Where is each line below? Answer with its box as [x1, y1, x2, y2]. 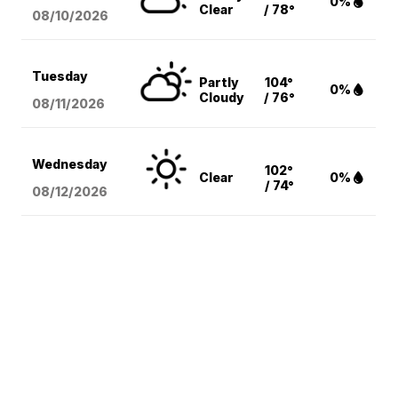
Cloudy [199, 90, 245, 106]
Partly [199, 75, 240, 91]
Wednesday [32, 156, 108, 172]
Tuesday [32, 68, 89, 84]
